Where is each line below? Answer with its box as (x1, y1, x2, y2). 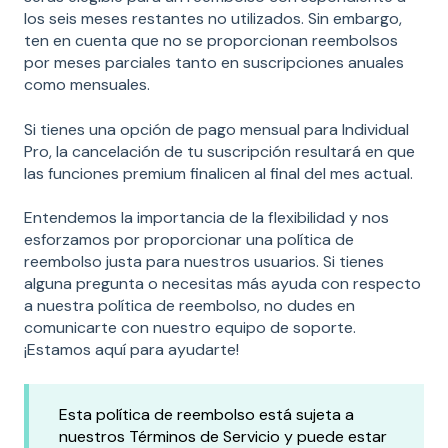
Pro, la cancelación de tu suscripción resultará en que (24, 140, 415, 162)
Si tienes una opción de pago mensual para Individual (24, 118, 409, 140)
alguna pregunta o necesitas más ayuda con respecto (24, 273, 421, 295)
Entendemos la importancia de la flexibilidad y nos (24, 207, 389, 229)
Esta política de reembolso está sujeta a (59, 403, 354, 425)
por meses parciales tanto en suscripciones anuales (24, 52, 404, 74)
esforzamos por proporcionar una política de (24, 229, 354, 251)
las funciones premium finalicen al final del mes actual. (24, 162, 413, 184)
